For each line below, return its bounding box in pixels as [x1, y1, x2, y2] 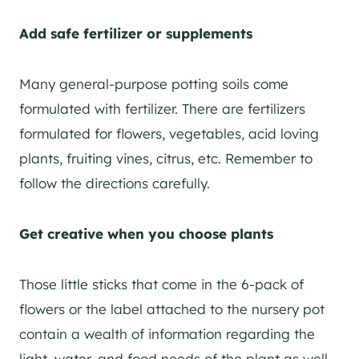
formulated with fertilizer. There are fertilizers [19, 99, 305, 117]
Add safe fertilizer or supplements [19, 24, 252, 42]
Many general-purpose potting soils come [19, 75, 288, 92]
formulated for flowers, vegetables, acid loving [19, 124, 319, 142]
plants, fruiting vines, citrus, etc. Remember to [19, 149, 313, 167]
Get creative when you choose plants [19, 224, 273, 242]
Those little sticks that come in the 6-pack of [19, 275, 304, 292]
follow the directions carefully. [19, 174, 210, 192]
